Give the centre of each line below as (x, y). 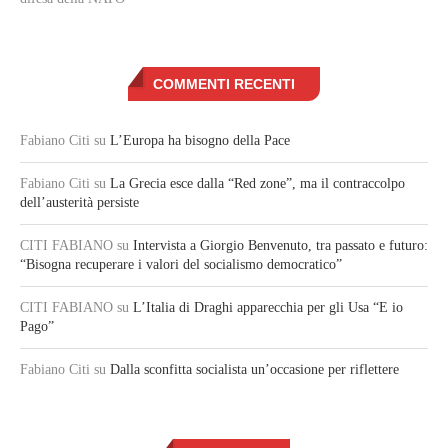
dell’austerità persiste (79, 203)
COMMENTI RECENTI (224, 84)
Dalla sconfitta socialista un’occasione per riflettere (254, 370)
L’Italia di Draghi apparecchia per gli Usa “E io (268, 308)
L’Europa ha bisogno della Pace (200, 141)
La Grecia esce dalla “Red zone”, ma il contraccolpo (257, 184)
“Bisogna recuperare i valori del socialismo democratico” (181, 265)
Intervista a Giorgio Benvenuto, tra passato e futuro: (280, 246)
